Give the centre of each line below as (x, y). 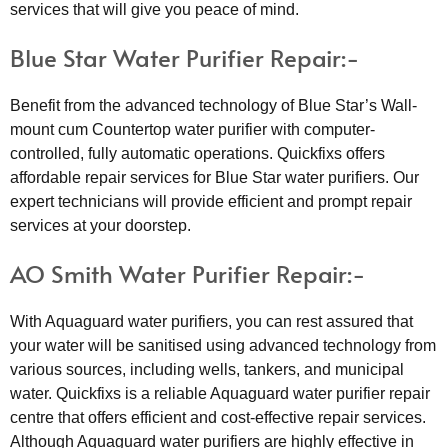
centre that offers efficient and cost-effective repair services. (218, 417)
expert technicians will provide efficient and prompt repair (211, 201)
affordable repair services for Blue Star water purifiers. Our (214, 177)
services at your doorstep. (100, 225)
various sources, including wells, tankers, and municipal (207, 369)
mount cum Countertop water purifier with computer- (192, 129)
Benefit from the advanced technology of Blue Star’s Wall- (213, 105)
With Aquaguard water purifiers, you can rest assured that (211, 321)
